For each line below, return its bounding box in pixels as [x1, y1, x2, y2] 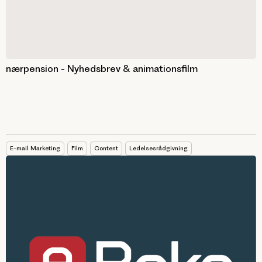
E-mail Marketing [10, 144, 60, 152]
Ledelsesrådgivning [129, 144, 188, 152]
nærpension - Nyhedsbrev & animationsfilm [6, 62, 198, 74]
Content [94, 144, 118, 152]
